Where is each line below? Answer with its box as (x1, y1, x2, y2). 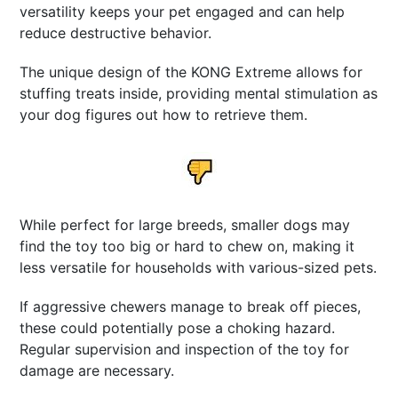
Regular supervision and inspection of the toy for (20, 339, 350, 358)
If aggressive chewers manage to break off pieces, (20, 297, 362, 315)
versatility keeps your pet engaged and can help (20, 2, 346, 20)
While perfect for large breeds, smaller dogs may (20, 215, 351, 234)
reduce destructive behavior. (20, 23, 212, 42)
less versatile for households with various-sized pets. (20, 258, 378, 276)
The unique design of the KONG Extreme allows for (20, 62, 363, 81)
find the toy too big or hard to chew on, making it (20, 236, 355, 255)
